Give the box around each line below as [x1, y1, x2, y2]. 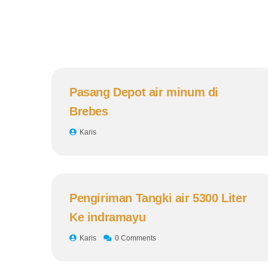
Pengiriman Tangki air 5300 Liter [69, 191, 247, 205]
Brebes [69, 104, 108, 118]
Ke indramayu [69, 210, 146, 224]
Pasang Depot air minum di [69, 85, 219, 99]
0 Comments [115, 233, 156, 242]
